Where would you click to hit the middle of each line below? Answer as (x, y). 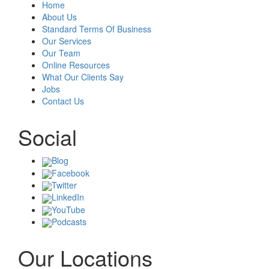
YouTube (68, 209)
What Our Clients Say (83, 77)
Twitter (64, 185)
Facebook (71, 173)
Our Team (61, 53)
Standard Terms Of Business (97, 29)
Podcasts (69, 221)
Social (47, 137)
